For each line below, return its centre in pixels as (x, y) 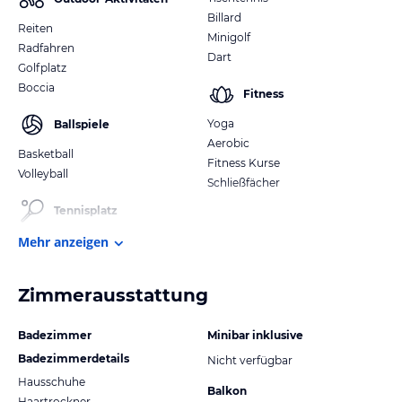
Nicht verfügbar (250, 360)
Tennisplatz (86, 210)
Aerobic (228, 143)
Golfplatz (42, 67)
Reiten (35, 28)
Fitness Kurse (244, 162)
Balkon (227, 390)
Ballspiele (82, 124)
